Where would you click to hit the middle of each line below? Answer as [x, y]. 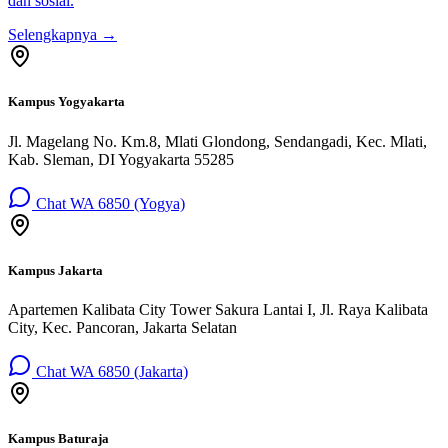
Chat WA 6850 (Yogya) [108, 203]
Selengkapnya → [62, 35]
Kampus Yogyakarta [66, 102]
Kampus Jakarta [55, 270]
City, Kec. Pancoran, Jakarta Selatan [122, 327]
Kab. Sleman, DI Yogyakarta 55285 [121, 159]
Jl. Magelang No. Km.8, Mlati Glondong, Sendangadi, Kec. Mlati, [217, 141]
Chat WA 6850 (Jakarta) [110, 371]
